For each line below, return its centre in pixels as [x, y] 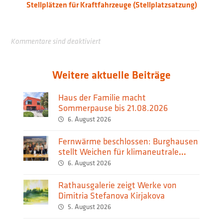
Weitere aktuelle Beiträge [111, 74]
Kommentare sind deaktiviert [56, 41]
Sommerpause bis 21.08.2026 [113, 108]
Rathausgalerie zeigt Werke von [117, 185]
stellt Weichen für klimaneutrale [118, 151]
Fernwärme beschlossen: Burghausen [128, 141]
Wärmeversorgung [93, 162]
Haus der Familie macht [102, 97]
